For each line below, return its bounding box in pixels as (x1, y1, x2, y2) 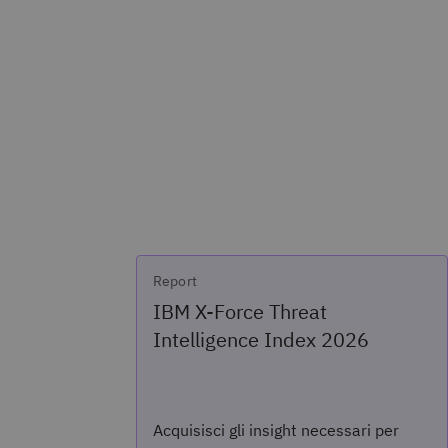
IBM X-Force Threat (153, 298, 327, 325)
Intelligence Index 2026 (153, 326, 369, 353)
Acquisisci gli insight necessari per (153, 420, 399, 440)
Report (153, 272, 197, 290)
